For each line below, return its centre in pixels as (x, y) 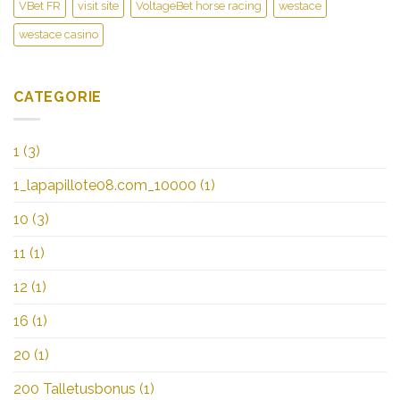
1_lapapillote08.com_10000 (105, 185)
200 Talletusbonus (75, 388)
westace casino (58, 35)
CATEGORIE (58, 97)
